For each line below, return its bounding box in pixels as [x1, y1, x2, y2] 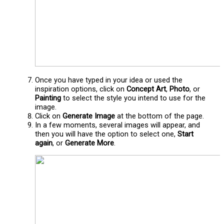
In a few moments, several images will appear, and [35, 120, 200, 130]
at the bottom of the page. [115, 111, 204, 121]
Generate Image [62, 111, 115, 121]
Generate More [65, 138, 114, 148]
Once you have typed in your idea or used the [35, 75, 183, 85]
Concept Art [126, 84, 166, 94]
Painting [35, 93, 61, 103]
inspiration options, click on [35, 84, 127, 94]
